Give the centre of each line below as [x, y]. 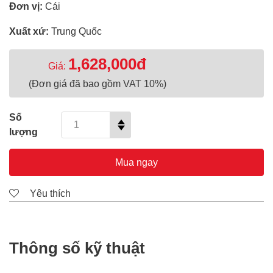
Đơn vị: [27, 6]
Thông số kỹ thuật [77, 248]
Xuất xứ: [30, 31]
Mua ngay [136, 162]
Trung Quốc [76, 31]
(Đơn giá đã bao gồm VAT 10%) [97, 84]
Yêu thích [49, 193]
